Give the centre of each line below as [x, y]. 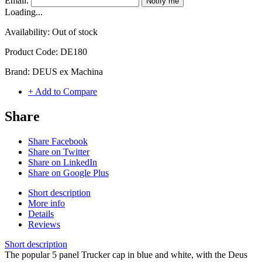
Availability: [28, 32]
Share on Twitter [59, 152]
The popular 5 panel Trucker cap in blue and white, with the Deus [126, 255]
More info [46, 204]
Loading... [24, 12]
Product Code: [32, 52]
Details [41, 214]
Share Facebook [58, 142]
